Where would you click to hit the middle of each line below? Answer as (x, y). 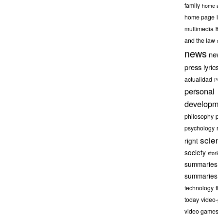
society (195, 153)
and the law (200, 40)
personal (200, 91)
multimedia (199, 29)
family (192, 5)
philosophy (199, 116)
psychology (200, 128)
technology (199, 188)
